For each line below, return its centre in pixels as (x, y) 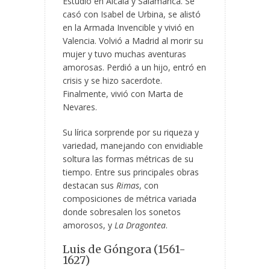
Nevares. (80, 107)
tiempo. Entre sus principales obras (131, 172)
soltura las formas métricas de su (128, 159)
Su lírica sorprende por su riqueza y (131, 133)
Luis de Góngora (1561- (124, 250)
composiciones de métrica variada (130, 199)
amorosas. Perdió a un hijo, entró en (134, 67)
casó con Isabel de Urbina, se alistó (132, 14)
